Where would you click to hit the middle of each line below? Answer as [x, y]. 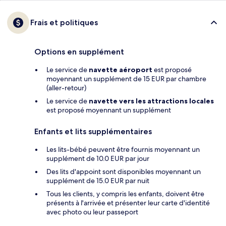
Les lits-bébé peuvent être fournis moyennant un [123, 150]
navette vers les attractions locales [151, 101]
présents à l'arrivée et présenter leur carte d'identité [128, 203]
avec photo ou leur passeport [92, 212]
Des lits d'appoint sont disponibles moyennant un [124, 172]
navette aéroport [121, 70]
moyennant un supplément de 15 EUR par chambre [126, 79]
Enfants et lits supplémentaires [93, 132]
